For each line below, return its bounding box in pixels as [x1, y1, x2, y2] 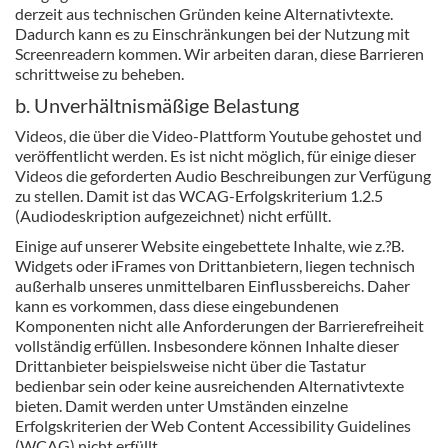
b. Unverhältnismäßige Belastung [15, 93, 299, 118]
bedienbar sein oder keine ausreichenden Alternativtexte [15, 376, 404, 396]
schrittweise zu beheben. [15, 64, 184, 84]
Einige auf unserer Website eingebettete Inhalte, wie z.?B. [15, 236, 404, 256]
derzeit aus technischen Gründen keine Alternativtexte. [15, 4, 393, 24]
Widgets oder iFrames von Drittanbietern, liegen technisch [15, 256, 415, 276]
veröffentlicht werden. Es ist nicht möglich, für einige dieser [15, 146, 416, 166]
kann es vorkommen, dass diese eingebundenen [15, 296, 339, 316]
